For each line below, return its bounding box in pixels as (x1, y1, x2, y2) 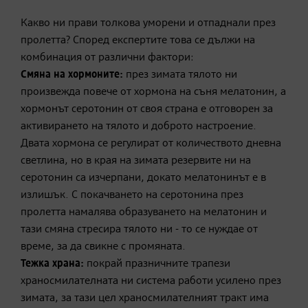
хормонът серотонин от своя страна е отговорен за (21, 103, 273, 115)
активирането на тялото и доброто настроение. (21, 120, 256, 132)
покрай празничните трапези (84, 258, 230, 269)
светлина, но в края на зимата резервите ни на (21, 155, 251, 166)
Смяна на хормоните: (21, 69, 123, 80)
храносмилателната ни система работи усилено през (21, 275, 281, 287)
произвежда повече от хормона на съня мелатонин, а (21, 86, 286, 98)
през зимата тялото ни (123, 69, 237, 80)
